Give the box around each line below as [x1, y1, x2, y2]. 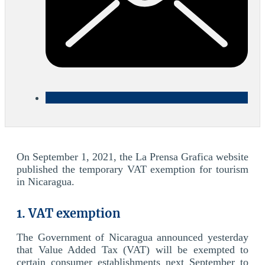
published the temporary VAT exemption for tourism [17, 163, 248, 175]
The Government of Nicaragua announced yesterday [17, 231, 248, 243]
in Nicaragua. [17, 175, 75, 188]
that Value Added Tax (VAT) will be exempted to [17, 243, 248, 256]
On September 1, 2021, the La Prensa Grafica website [17, 150, 248, 163]
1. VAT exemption [17, 205, 121, 221]
